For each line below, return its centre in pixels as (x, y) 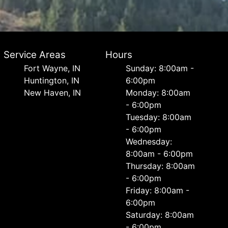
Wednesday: (149, 141)
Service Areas (34, 55)
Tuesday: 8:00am (159, 117)
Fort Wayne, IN (52, 68)
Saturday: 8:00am (160, 215)
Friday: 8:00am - (158, 190)
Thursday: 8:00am (161, 166)
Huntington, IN (51, 80)
